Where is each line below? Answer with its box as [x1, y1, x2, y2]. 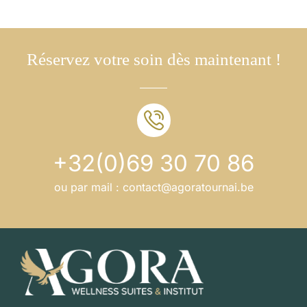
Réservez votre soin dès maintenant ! [26, 49, 281, 69]
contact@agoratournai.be [122, 180, 254, 194]
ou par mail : [53, 180, 123, 194]
